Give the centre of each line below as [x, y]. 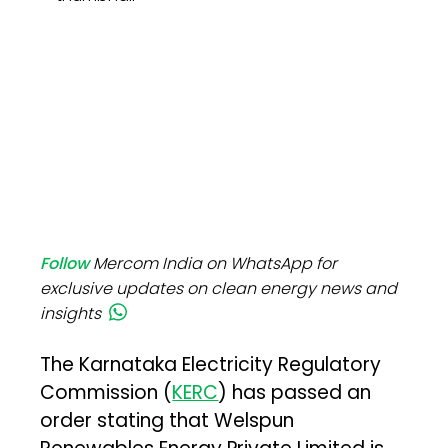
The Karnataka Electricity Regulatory [211, 365]
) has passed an [295, 393]
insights [71, 314]
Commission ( [106, 393]
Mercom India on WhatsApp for [215, 264]
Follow [65, 264]
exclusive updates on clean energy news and [219, 289]
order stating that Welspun [167, 421]
